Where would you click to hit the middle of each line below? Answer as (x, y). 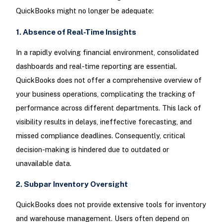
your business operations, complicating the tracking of (105, 94)
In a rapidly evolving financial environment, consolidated (107, 52)
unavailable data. (43, 163)
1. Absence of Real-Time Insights (76, 32)
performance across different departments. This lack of (108, 108)
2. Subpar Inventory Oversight (72, 184)
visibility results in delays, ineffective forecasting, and (104, 121)
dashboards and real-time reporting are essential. (96, 66)
